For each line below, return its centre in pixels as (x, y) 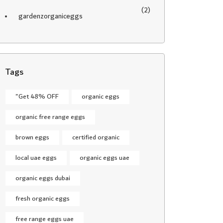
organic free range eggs (50, 117)
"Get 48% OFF (37, 97)
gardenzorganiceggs (51, 16)
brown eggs (32, 137)
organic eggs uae (105, 158)
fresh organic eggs (43, 199)
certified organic (96, 137)
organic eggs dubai (43, 178)
